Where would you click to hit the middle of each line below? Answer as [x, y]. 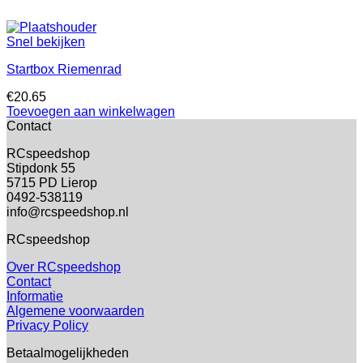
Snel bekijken [46, 42]
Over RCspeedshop [64, 267]
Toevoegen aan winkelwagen [91, 112]
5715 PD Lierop [52, 183]
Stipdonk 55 [41, 169]
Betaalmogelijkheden [68, 353]
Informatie [35, 297]
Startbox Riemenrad [64, 70]
